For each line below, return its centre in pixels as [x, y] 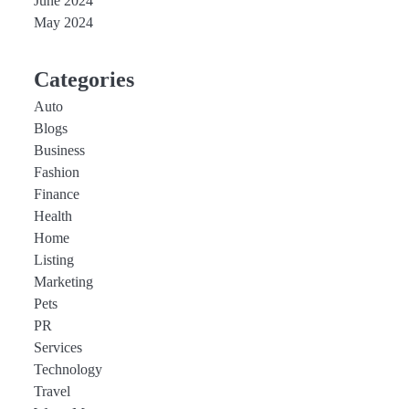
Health [52, 216]
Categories [84, 79]
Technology [68, 370]
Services [58, 348]
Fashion [56, 173]
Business [59, 151]
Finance [56, 194]
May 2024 [63, 23]
